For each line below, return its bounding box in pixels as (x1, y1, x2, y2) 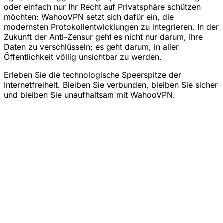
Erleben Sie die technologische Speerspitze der (4, 70, 181, 80)
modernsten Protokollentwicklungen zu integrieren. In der (4, 22, 219, 32)
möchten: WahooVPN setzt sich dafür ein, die (4, 12, 174, 22)
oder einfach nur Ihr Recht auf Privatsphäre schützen (4, 2, 201, 12)
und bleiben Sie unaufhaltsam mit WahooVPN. (4, 90, 175, 100)
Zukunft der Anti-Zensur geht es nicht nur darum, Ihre (4, 32, 203, 42)
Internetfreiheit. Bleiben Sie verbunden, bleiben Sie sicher (4, 80, 218, 90)
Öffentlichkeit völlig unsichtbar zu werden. (4, 52, 162, 62)
